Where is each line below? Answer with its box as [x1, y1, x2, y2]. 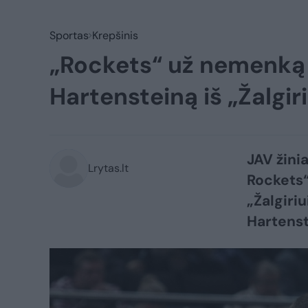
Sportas [49, 28, 89, 43]
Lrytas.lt [88, 161, 129, 175]
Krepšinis [92, 28, 138, 43]
